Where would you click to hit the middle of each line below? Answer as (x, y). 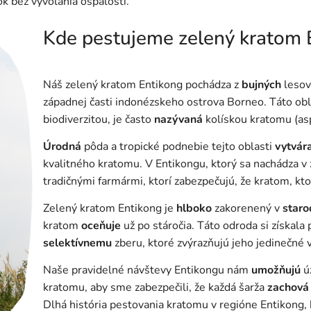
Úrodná (62, 147)
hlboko (194, 209)
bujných (261, 85)
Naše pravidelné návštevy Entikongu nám (147, 270)
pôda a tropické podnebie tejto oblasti (178, 147)
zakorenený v (247, 209)
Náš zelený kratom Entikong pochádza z (142, 85)
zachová (288, 288)
